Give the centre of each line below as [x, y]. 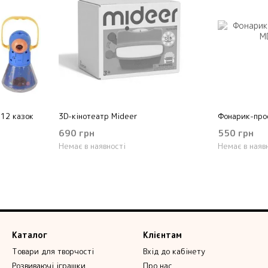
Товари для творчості [53, 251]
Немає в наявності [92, 146]
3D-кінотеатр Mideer [98, 116]
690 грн [77, 133]
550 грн [236, 133]
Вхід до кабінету [174, 251]
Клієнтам [162, 235]
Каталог [30, 235]
